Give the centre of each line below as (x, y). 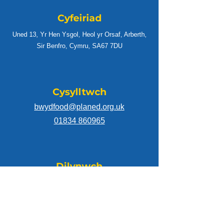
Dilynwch (79, 166)
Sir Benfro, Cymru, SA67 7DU (79, 46)
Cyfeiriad (79, 18)
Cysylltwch (79, 92)
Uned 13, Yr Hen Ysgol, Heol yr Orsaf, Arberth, (79, 34)
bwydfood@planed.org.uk (79, 107)
